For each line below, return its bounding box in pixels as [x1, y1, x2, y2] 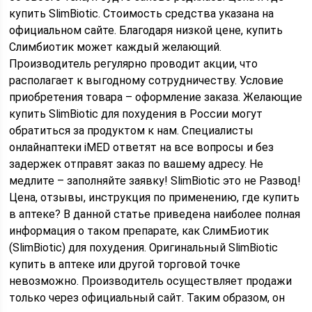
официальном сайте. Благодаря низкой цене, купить [9, 24, 283, 37]
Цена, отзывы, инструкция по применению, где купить [9, 191, 300, 204]
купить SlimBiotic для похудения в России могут [9, 107, 263, 120]
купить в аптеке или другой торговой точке [9, 258, 241, 271]
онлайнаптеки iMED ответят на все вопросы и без [9, 141, 274, 154]
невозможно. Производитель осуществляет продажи [9, 274, 292, 288]
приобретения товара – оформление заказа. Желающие [9, 91, 303, 104]
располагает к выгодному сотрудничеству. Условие [9, 74, 284, 87]
